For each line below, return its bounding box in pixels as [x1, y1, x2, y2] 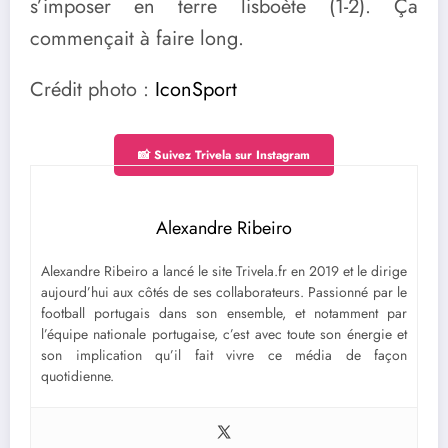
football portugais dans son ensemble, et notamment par [41, 303, 407, 324]
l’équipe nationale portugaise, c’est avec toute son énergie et [41, 324, 407, 345]
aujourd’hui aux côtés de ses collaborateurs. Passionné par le [41, 282, 407, 303]
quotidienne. [41, 366, 114, 387]
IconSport [155, 75, 237, 105]
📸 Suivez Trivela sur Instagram [138, 146, 310, 165]
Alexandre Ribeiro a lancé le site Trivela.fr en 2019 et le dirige [41, 261, 407, 282]
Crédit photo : [30, 75, 155, 105]
